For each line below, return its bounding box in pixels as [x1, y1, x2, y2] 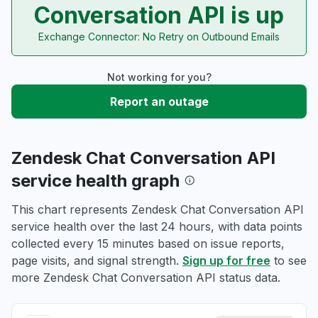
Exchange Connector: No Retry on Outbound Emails [38, 31, 280, 43]
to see [270, 253, 307, 268]
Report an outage [109, 94, 209, 109]
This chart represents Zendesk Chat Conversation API [11, 202, 304, 216]
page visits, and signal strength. [11, 253, 182, 268]
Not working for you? [106, 71, 212, 83]
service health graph [11, 170, 184, 191]
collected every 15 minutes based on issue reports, [11, 236, 285, 251]
